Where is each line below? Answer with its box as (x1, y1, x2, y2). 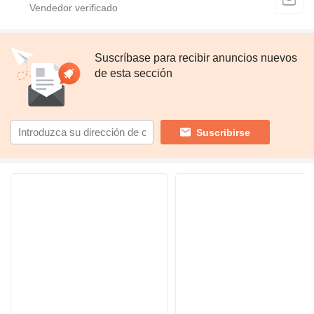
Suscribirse (196, 126, 250, 138)
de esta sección (95, 67, 172, 79)
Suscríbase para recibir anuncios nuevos (95, 52, 297, 64)
